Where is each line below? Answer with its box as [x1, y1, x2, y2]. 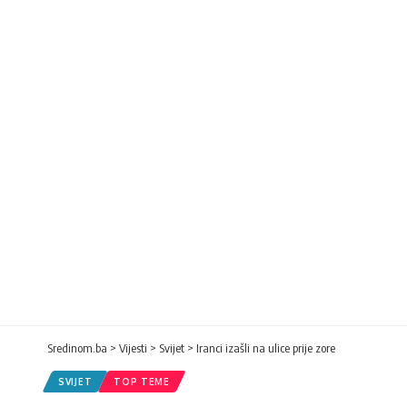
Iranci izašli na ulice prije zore [196, 340, 335, 355]
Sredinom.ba [47, 340, 107, 355]
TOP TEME [114, 375, 170, 387]
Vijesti [119, 340, 147, 355]
